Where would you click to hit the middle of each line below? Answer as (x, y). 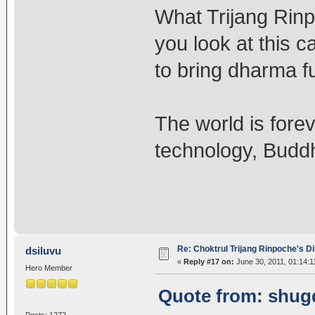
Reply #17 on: (208, 262)
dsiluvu (44, 251)
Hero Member (49, 268)
